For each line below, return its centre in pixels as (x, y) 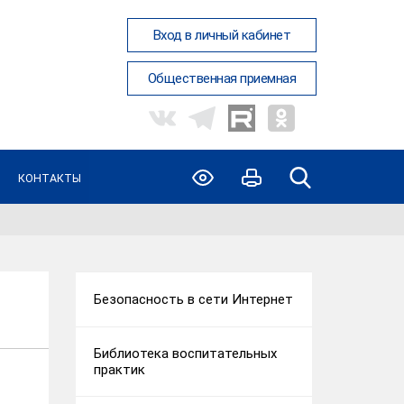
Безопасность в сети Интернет (193, 299)
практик (119, 370)
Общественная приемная (221, 78)
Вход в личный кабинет (221, 35)
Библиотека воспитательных (185, 353)
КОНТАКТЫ (49, 178)
